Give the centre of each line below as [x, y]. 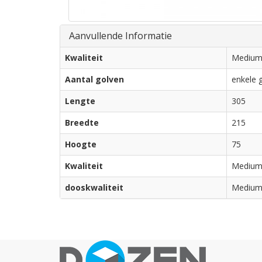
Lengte [80, 101]
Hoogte [81, 144]
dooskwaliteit [94, 187]
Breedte [82, 123]
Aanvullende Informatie [120, 36]
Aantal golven [94, 79]
